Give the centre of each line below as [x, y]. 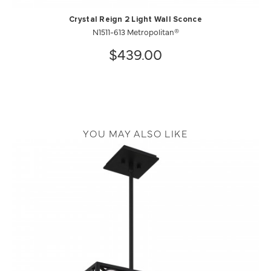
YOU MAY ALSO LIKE [135, 133]
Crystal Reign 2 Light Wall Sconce [135, 19]
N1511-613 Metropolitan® [135, 31]
